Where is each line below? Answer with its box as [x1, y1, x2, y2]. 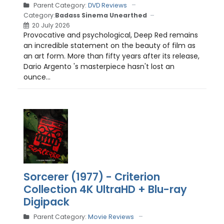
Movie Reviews [88, 212, 134, 221]
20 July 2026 [32, 20, 70, 29]
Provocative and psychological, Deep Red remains [23, 29, 198, 40]
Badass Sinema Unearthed [55, 11, 147, 19]
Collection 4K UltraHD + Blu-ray [23, 182, 187, 197]
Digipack [23, 194, 69, 209]
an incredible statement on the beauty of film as [23, 40, 195, 50]
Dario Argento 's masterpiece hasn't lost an [23, 61, 174, 71]
